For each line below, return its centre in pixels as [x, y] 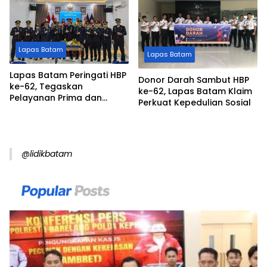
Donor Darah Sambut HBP [194, 80]
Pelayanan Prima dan [56, 97]
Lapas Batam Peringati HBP [68, 75]
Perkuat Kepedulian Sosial [195, 102]
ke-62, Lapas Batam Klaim [195, 91]
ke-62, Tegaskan [46, 86]
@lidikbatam [47, 153]
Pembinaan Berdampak [61, 109]
